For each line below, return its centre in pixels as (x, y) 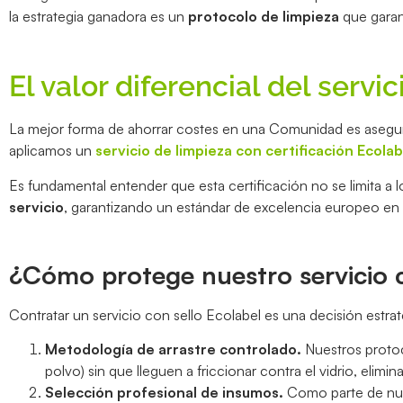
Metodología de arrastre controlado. (173, 349)
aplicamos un (52, 151)
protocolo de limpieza (264, 16)
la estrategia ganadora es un (99, 16)
